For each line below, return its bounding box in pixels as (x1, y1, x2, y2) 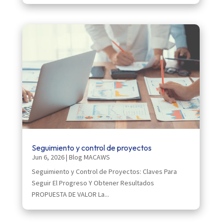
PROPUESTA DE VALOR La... (31, 190, 109, 199)
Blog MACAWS (68, 153, 110, 162)
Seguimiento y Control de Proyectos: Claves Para (31, 167, 177, 176)
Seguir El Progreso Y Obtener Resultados (31, 178, 154, 188)
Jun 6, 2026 (31, 153, 64, 162)
